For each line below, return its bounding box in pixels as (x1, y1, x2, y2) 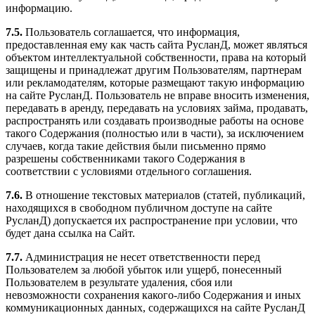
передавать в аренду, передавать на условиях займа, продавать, (6, 102, 308, 115)
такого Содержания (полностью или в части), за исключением (6, 127, 304, 140)
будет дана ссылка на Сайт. (6, 227, 135, 240)
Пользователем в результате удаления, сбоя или (6, 276, 233, 289)
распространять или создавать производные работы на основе (6, 115, 304, 127)
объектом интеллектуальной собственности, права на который (6, 51, 307, 64)
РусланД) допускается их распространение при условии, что (6, 214, 297, 227)
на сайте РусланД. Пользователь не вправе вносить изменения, (6, 89, 309, 102)
